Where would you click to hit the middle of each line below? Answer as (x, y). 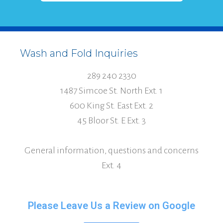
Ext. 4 (111, 166)
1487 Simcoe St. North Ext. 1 (111, 91)
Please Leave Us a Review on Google (111, 206)
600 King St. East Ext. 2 (111, 106)
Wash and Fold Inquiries (79, 54)
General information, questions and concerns (111, 151)
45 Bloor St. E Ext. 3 (111, 121)
